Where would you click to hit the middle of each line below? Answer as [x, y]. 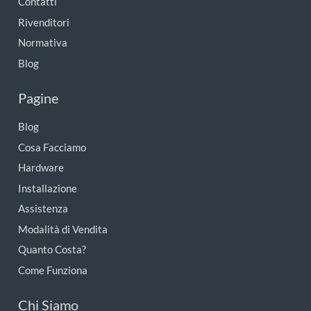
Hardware [41, 168]
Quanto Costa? [52, 250]
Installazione [47, 188]
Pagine [38, 98]
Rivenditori [43, 22]
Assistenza [43, 209]
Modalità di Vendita [62, 229]
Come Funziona [52, 270]
